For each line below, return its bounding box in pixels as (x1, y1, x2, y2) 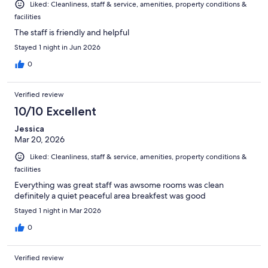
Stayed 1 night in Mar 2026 (14, 206, 101, 216)
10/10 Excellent (14, 104, 96, 119)
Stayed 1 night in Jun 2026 (14, 42, 100, 53)
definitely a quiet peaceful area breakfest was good (14, 190, 206, 202)
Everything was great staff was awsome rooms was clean (14, 179, 224, 191)
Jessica (14, 123, 44, 135)
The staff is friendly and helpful (14, 27, 129, 38)
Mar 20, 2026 (14, 134, 65, 145)
